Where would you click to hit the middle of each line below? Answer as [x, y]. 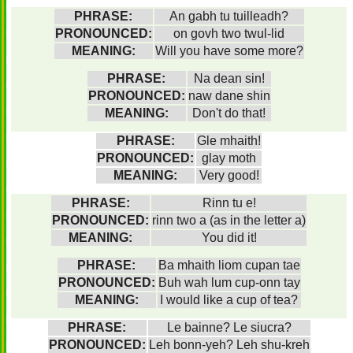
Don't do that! [229, 113]
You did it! [229, 238]
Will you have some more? [229, 51]
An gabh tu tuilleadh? [229, 16]
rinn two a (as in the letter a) [229, 220]
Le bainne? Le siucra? [229, 327]
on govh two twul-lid [229, 33]
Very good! [229, 175]
